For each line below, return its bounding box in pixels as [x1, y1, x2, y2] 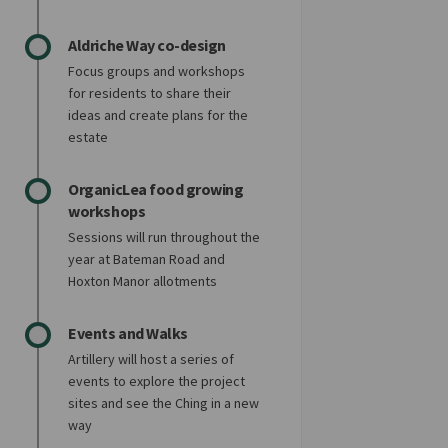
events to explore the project [68, 372, 246, 390]
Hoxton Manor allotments [68, 272, 218, 290]
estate [68, 128, 109, 146]
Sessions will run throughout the [68, 228, 261, 246]
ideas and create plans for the [68, 106, 249, 124]
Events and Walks [68, 323, 188, 343]
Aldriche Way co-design [68, 35, 226, 55]
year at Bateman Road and [68, 250, 226, 268]
